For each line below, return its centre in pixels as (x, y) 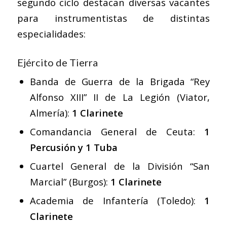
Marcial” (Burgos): (70, 182)
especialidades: (51, 34)
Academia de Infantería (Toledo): (117, 201)
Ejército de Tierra (57, 63)
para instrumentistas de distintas (113, 18)
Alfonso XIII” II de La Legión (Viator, (120, 97)
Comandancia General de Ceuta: (117, 132)
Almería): (51, 113)
